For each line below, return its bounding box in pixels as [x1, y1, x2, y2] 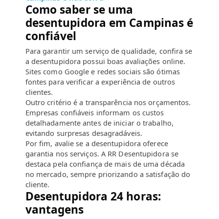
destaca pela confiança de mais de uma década [25, 158, 185, 169]
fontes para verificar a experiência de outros [25, 76, 175, 87]
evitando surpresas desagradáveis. [25, 128, 142, 138]
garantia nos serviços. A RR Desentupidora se [25, 148, 179, 158]
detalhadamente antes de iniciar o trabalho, [25, 117, 174, 128]
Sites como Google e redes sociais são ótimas [25, 66, 180, 76]
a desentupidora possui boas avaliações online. [25, 56, 186, 66]
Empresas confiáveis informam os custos [25, 107, 164, 117]
